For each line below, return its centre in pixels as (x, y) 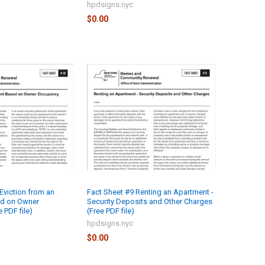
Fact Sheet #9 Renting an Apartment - (150, 192)
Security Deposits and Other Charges (149, 202)
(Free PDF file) (110, 211)
